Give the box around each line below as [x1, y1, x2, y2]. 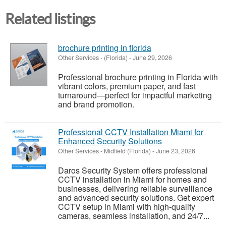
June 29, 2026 [131, 53, 172, 63]
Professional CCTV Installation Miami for [58, 126, 203, 138]
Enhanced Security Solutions [58, 135, 162, 147]
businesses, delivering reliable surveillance [58, 183, 212, 195]
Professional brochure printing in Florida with [58, 71, 218, 83]
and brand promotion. [58, 98, 138, 110]
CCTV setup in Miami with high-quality [58, 201, 195, 213]
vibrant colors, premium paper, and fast [58, 80, 196, 92]
